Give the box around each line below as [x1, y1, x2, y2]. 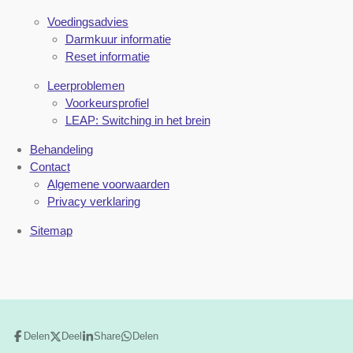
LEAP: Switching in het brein [65, 113, 210, 128]
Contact [29, 160, 70, 174]
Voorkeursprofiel [65, 96, 149, 110]
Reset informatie [65, 50, 150, 64]
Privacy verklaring [47, 195, 140, 209]
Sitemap [29, 224, 72, 238]
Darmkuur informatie [65, 32, 171, 46]
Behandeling [29, 143, 93, 157]
